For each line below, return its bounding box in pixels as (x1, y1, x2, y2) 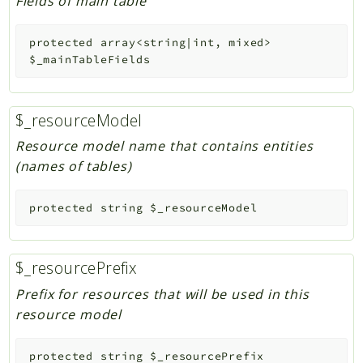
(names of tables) (15, 157, 132, 176)
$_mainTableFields (28, 53, 151, 67)
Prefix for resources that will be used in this (15, 285, 310, 304)
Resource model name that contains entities (15, 137, 314, 156)
